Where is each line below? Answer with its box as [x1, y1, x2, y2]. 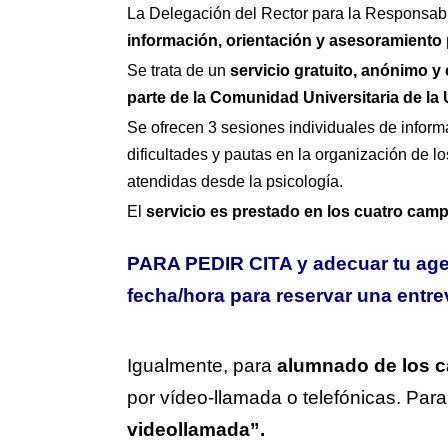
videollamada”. [127, 419, 265, 440]
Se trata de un [127, 62, 230, 79]
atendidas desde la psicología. [127, 173, 343, 190]
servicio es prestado [146, 203, 300, 220]
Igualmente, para [127, 355, 272, 376]
